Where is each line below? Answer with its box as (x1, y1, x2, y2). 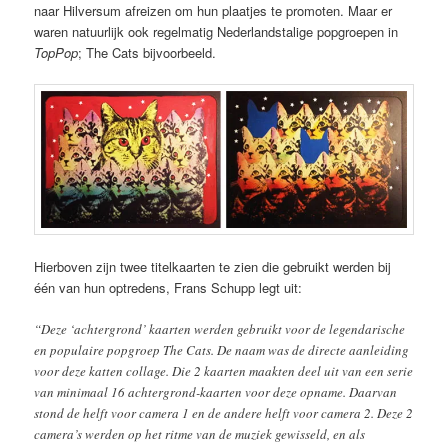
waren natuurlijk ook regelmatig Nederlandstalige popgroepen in (34, 22, 399, 41)
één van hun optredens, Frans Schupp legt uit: (34, 277, 303, 297)
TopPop (34, 43, 79, 62)
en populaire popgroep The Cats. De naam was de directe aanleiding (34, 341, 410, 359)
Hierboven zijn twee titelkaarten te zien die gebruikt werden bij (34, 256, 392, 276)
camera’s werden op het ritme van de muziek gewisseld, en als (34, 425, 366, 443)
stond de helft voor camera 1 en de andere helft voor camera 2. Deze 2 (34, 404, 414, 422)
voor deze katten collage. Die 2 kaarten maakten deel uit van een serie (34, 362, 414, 380)
